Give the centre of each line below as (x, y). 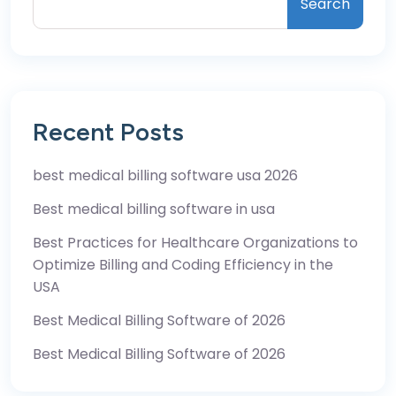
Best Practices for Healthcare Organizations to (195, 242)
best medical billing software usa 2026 (165, 175)
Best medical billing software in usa (154, 209)
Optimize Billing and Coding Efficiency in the (183, 264)
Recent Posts (108, 131)
